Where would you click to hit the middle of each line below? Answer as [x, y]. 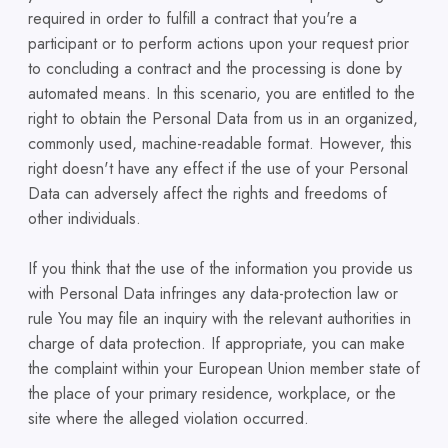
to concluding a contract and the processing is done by [215, 69]
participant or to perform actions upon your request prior [218, 44]
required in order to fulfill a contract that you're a [192, 19]
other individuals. [84, 219]
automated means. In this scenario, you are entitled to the [221, 94]
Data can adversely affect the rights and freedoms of [207, 194]
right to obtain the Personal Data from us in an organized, [223, 119]
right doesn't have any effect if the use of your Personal [218, 169]
